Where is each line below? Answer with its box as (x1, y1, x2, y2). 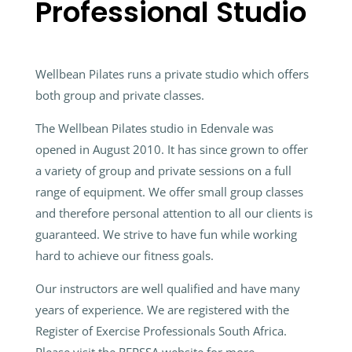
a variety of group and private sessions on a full (35, 163, 291, 178)
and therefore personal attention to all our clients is (35, 205, 313, 221)
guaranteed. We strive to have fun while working (35, 226, 297, 242)
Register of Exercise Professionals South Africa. (35, 323, 287, 339)
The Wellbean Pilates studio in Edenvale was (35, 120, 273, 136)
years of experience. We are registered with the (35, 302, 289, 317)
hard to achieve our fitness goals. (35, 247, 214, 263)
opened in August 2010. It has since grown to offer (35, 141, 308, 157)
